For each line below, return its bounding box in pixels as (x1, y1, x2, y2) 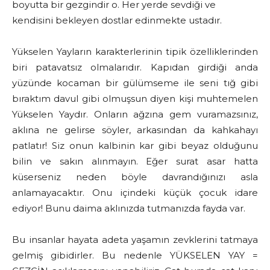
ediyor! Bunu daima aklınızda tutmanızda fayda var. (12, 202, 245, 215)
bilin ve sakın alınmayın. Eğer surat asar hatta (12, 155, 258, 168)
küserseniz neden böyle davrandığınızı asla (12, 171, 258, 183)
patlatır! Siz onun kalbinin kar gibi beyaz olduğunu (12, 140, 258, 152)
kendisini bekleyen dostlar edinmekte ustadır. (12, 14, 222, 27)
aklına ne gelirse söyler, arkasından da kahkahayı (12, 124, 258, 136)
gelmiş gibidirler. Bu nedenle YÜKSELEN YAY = (12, 250, 258, 262)
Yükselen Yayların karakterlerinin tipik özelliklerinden (12, 46, 258, 58)
